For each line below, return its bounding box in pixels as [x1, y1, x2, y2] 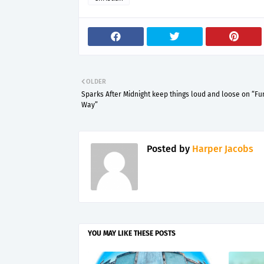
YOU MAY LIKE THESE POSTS [88, 229, 176, 237]
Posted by [147, 143, 190, 154]
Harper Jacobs [190, 143, 253, 154]
